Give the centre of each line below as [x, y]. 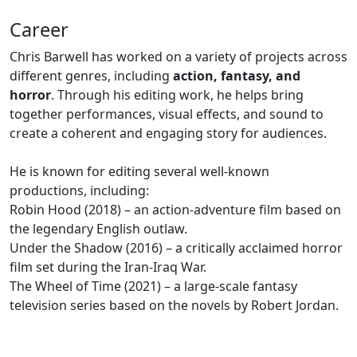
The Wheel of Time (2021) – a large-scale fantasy [153, 286]
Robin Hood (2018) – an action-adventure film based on [175, 209]
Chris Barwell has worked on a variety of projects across [178, 56]
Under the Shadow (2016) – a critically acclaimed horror [176, 247]
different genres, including [91, 75]
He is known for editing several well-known [139, 171]
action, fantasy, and [237, 75]
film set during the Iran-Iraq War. [108, 267]
